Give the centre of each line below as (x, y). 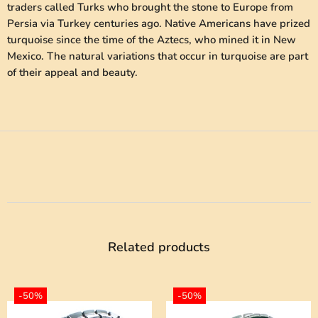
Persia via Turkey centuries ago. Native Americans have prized (159, 24)
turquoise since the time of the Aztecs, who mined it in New (152, 40)
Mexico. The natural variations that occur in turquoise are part (158, 56)
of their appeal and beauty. (72, 73)
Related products (159, 247)
